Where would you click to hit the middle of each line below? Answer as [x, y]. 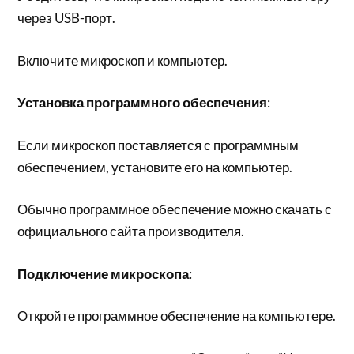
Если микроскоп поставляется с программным [158, 145]
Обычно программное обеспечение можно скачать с [175, 209]
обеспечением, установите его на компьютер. [155, 167]
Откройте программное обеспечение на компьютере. [177, 316]
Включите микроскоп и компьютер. [123, 60]
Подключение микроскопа [104, 273]
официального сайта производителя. [131, 231]
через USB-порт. [67, 18]
